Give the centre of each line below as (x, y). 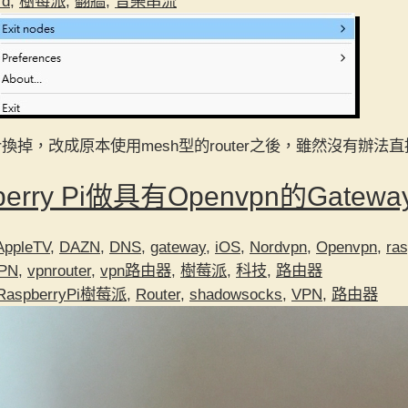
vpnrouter (59, 270)
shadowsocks (236, 294)
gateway (178, 246)
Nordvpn (278, 246)
